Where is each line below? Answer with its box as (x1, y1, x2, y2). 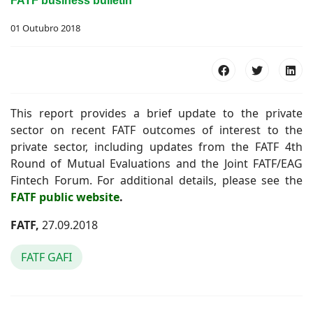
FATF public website (10, 189, 119, 205)
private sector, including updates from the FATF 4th (10, 139, 303, 154)
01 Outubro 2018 (10, 22, 80, 34)
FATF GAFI (21, 249, 72, 265)
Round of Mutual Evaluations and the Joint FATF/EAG (10, 156, 303, 171)
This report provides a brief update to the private (10, 105, 303, 121)
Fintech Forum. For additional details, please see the (10, 173, 303, 188)
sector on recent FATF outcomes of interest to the (10, 122, 303, 138)
